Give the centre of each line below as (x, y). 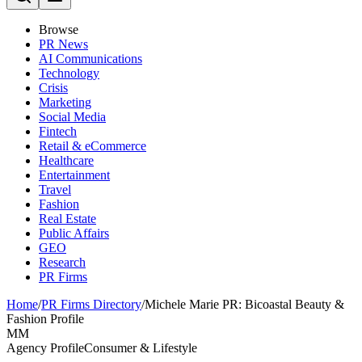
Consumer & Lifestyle (141, 348)
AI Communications (90, 59)
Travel (55, 189)
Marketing (65, 102)
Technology (69, 73)
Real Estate (67, 219)
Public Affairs (74, 233)
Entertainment (74, 175)
